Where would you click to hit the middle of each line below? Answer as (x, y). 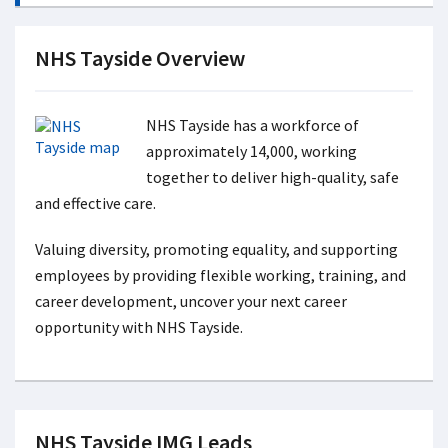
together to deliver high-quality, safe (272, 177)
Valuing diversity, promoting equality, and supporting (216, 249)
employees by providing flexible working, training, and (220, 275)
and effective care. (95, 203)
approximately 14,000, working (251, 151)
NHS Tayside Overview (140, 58)
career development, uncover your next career (191, 301)
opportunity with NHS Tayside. (139, 327)
